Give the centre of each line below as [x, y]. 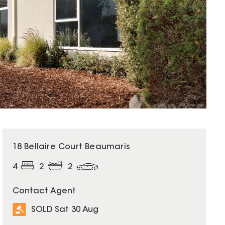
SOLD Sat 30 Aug [65, 210]
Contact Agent [44, 192]
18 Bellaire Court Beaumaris [71, 147]
